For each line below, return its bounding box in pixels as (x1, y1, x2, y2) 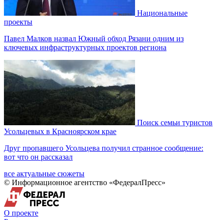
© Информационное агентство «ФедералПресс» (4, 178, 165, 187)
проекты (4, 17, 32, 26)
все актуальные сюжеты (4, 169, 84, 178)
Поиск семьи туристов (137, 118, 213, 127)
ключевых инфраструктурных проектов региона (4, 43, 166, 52)
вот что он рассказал (4, 152, 73, 161)
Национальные (137, 8, 188, 17)
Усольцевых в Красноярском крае (4, 127, 116, 136)
